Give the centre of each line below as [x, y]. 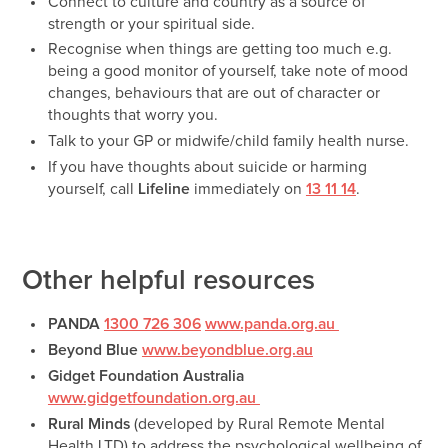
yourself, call [92, 190]
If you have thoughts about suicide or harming [207, 168]
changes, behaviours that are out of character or [213, 94]
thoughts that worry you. [132, 116]
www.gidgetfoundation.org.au [153, 399]
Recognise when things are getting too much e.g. [219, 50]
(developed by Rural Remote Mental [257, 425]
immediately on [249, 190]
